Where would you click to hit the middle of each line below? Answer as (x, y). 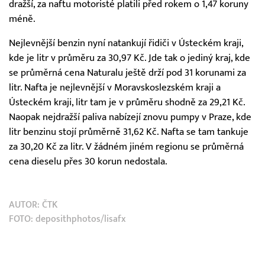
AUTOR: (25, 205)
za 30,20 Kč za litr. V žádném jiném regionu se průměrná (126, 147)
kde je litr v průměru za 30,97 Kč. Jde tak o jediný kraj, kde (130, 58)
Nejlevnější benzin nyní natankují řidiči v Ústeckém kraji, (126, 43)
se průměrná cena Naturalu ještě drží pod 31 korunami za (127, 73)
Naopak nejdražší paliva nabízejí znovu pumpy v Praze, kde (130, 117)
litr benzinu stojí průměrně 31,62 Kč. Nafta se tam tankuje (129, 132)
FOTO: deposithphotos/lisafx (67, 219)
